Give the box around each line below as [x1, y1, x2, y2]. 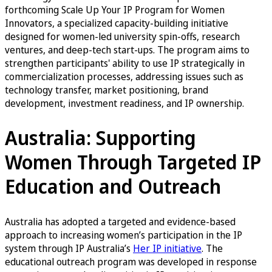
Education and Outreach [5, 173, 221, 200]
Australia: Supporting [5, 124, 196, 151]
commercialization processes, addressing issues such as [5, 69, 243, 83]
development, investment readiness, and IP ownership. [5, 96, 244, 110]
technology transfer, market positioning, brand [5, 83, 208, 97]
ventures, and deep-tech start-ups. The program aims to [5, 42, 250, 56]
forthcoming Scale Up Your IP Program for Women [5, 2, 225, 16]
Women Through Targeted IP [5, 149, 261, 175]
